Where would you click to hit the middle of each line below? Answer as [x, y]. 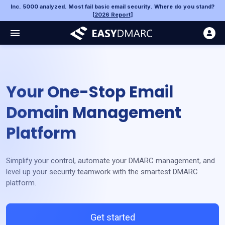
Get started [113, 217]
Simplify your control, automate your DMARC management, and [110, 160]
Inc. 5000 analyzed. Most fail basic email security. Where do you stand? [113, 7]
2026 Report [112, 15]
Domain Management [94, 113]
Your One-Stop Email [90, 92]
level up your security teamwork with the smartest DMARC [102, 172]
